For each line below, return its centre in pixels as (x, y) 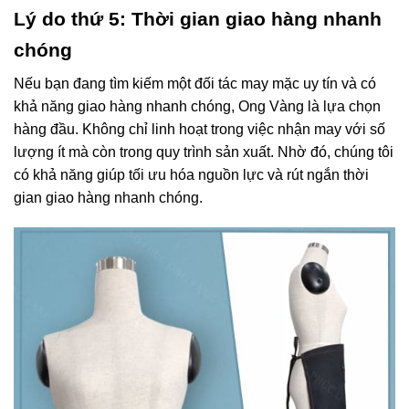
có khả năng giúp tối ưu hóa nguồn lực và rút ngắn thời (191, 175)
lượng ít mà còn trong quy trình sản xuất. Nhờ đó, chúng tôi (204, 152)
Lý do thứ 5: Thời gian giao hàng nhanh (198, 19)
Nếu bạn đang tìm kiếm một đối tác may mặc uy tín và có (195, 84)
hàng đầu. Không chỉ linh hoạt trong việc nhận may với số (199, 130)
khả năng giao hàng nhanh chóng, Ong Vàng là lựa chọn (197, 107)
